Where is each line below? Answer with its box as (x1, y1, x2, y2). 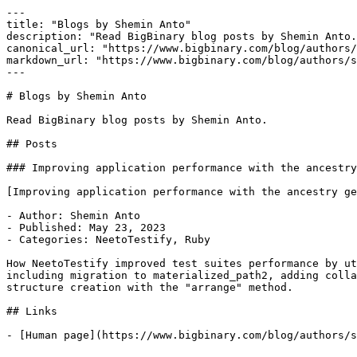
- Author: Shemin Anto (6, 210, 140, 222)
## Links (6, 305, 57, 317)
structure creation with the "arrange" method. (6, 281, 293, 293)
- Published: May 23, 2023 (6, 222, 166, 233)
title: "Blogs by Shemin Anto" (6, 18, 191, 30)
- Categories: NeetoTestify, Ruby (6, 233, 210, 245)
